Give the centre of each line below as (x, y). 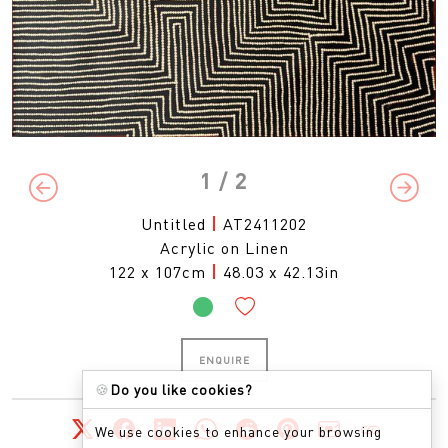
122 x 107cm (160, 271)
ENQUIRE (224, 359)
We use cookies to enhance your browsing (238, 431)
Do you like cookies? (181, 389)
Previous (73, 197)
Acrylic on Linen (224, 247)
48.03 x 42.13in (281, 271)
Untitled (173, 223)
